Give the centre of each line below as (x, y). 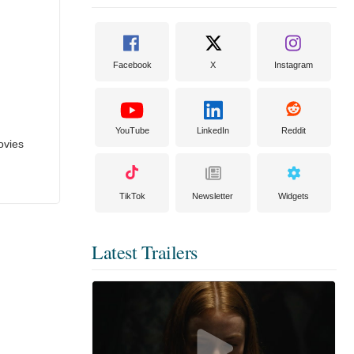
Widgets (294, 196)
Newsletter (213, 196)
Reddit (294, 130)
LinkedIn (213, 130)
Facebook (132, 65)
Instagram (294, 65)
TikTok (132, 196)
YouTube (132, 130)
